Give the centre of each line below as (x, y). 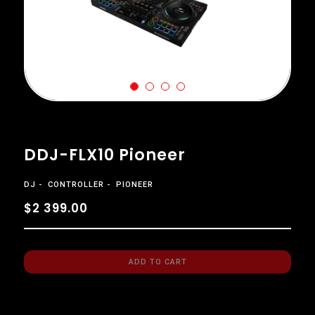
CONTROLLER (76, 184)
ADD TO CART (157, 262)
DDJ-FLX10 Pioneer (104, 155)
